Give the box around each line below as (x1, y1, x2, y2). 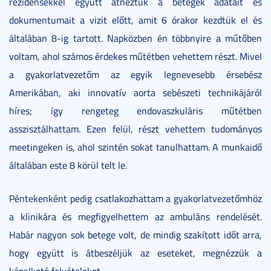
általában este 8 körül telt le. (9, 158, 127, 172)
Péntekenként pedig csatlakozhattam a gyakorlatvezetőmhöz (9, 192, 262, 206)
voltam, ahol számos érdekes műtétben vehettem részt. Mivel (9, 50, 262, 64)
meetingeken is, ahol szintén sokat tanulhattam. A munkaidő (9, 140, 262, 154)
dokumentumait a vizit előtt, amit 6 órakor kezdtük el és (9, 13, 262, 27)
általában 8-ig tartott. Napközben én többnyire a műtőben (9, 31, 262, 45)
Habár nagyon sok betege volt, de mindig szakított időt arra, (9, 228, 262, 242)
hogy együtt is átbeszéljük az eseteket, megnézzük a (9, 246, 262, 260)
